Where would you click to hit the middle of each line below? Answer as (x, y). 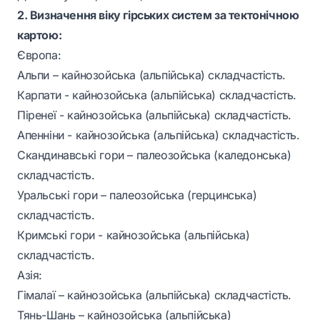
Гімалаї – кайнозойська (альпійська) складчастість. (155, 295)
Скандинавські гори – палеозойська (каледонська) (154, 155)
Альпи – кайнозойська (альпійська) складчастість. (151, 75)
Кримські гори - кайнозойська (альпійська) (134, 235)
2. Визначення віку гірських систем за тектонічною (158, 15)
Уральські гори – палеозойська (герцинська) (137, 195)
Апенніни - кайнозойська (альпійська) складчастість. (159, 135)
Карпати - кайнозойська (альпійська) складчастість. (157, 95)
